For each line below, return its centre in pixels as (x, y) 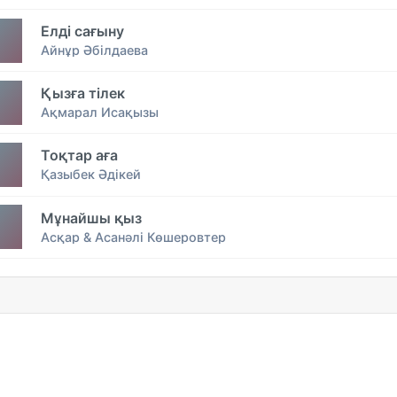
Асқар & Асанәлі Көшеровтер (133, 237)
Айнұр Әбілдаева (94, 51)
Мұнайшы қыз (91, 218)
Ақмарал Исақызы (100, 113)
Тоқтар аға (79, 156)
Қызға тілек (83, 93)
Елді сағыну (82, 31)
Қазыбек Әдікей (91, 175)
